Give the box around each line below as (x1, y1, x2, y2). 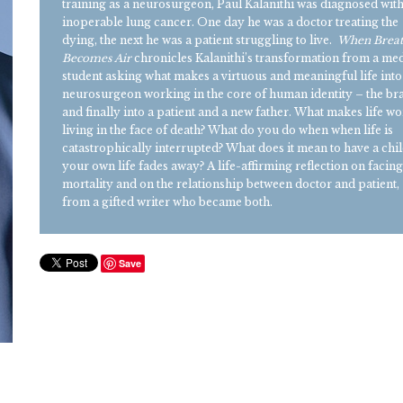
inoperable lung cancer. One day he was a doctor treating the (62, 15, 399, 29)
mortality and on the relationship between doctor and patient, (62, 177, 399, 191)
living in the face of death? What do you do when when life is (62, 123, 393, 137)
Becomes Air (62, 51, 131, 65)
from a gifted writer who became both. (62, 195, 273, 209)
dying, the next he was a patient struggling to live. (62, 33, 337, 47)
